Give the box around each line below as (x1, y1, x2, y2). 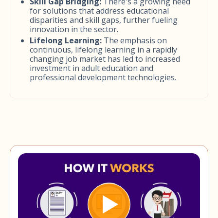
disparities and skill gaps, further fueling (30, 15, 178, 25)
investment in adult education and (30, 63, 153, 73)
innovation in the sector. (30, 24, 118, 35)
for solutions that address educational (30, 5, 169, 16)
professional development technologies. (30, 72, 176, 83)
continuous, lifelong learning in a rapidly (30, 44, 177, 55)
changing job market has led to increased (30, 54, 180, 64)
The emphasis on (102, 35, 167, 46)
